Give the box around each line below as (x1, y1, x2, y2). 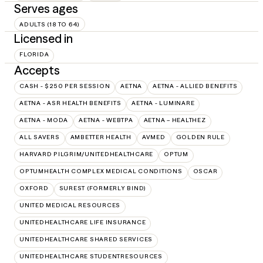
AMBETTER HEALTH (70, 133, 131, 141)
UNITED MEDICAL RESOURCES (19, 201, 120, 210)
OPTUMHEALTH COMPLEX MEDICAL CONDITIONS (19, 167, 183, 176)
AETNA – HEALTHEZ (143, 116, 206, 124)
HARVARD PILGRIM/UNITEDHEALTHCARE (19, 150, 153, 159)
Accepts (14, 63, 60, 78)
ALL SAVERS (19, 133, 60, 141)
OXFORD (19, 184, 49, 193)
